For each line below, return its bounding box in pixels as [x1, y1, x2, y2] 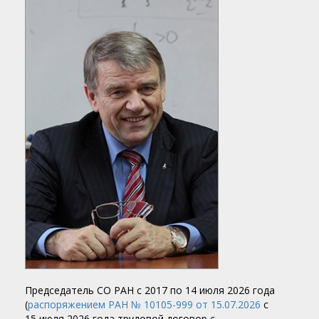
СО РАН [97, 283, 134, 298]
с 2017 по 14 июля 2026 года [134, 283, 275, 298]
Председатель [25, 283, 97, 298]
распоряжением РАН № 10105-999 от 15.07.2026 [28, 298, 261, 312]
